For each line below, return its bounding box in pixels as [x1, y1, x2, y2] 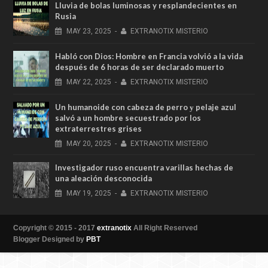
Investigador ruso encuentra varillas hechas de [55, 162, 233, 172]
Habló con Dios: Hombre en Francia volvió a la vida [55, 51, 243, 61]
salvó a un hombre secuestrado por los [55, 112, 201, 123]
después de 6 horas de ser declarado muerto [55, 62, 224, 72]
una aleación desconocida [55, 173, 152, 183]
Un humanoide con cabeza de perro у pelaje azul [55, 102, 236, 112]
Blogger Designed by [13, 234, 86, 243]
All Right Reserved [132, 223, 197, 232]
